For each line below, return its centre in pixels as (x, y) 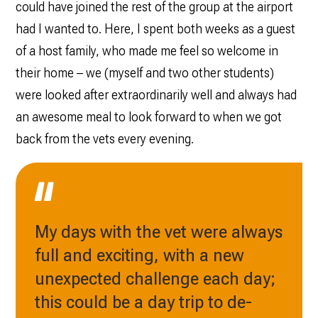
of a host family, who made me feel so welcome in (147, 51)
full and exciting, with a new (139, 255)
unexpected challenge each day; (155, 279)
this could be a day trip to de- (143, 302)
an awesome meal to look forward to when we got (148, 117)
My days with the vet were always (158, 232)
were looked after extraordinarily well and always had (156, 95)
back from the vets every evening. (104, 139)
